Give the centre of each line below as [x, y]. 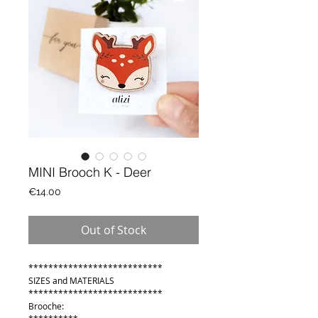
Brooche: [46, 306]
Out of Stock [114, 230]
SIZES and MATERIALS [71, 280]
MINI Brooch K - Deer [90, 172]
